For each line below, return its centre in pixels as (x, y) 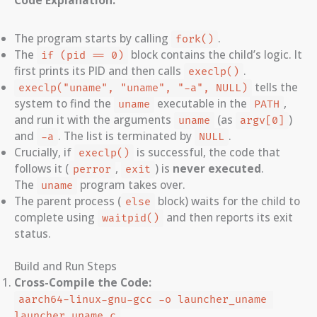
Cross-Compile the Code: (83, 283)
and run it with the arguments (94, 119)
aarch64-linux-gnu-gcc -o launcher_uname (142, 300)
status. (33, 233)
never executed (217, 168)
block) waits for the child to (227, 201)
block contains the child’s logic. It (215, 54)
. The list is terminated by (126, 136)
